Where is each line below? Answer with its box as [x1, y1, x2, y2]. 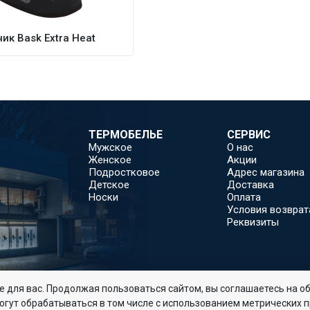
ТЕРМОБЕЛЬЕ [89, 128, 163, 141]
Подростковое [89, 166, 160, 179]
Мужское [89, 141, 132, 154]
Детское [89, 179, 129, 191]
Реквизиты [227, 216, 279, 228]
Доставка [227, 179, 274, 191]
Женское [89, 154, 131, 166]
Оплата [227, 191, 261, 203]
